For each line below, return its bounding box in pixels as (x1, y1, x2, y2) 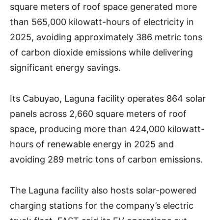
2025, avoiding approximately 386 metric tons (10, 32, 202, 43)
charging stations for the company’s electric (10, 200, 193, 211)
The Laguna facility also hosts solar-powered (10, 185, 196, 196)
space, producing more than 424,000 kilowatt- (10, 124, 205, 135)
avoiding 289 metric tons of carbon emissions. (10, 154, 203, 165)
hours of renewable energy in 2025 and (10, 139, 174, 150)
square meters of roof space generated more (10, 1, 197, 12)
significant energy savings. (10, 62, 121, 73)
